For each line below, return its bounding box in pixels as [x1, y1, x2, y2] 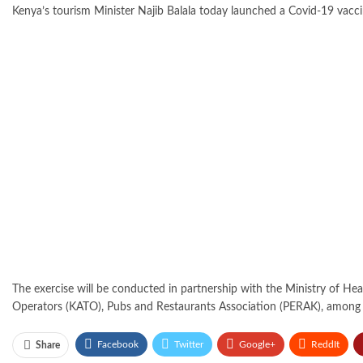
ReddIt [311, 340, 340, 350]
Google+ [239, 340, 275, 350]
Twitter [174, 340, 203, 350]
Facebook [97, 340, 139, 350]
